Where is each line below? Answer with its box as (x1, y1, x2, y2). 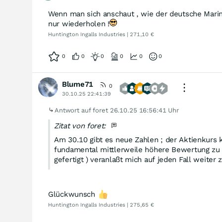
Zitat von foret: (54, 121, 109, 130)
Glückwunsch (48, 190, 98, 199)
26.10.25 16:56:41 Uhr (110, 107, 179, 114)
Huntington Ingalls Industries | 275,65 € (48, 202, 154, 208)
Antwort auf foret (55, 107, 110, 114)
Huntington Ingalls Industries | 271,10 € (48, 31, 154, 38)
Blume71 (62, 80, 93, 89)
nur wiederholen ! (48, 19, 110, 28)
